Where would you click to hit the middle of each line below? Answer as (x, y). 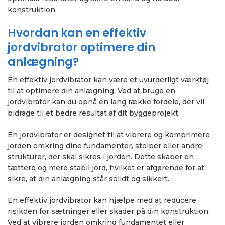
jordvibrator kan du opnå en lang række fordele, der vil (106, 102)
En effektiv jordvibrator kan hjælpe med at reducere (102, 200)
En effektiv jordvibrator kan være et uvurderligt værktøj (108, 80)
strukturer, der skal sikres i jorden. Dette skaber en (101, 156)
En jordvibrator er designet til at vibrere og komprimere (109, 134)
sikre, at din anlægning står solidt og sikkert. (88, 179)
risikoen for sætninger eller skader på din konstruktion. (109, 211)
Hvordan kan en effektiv (77, 33)
